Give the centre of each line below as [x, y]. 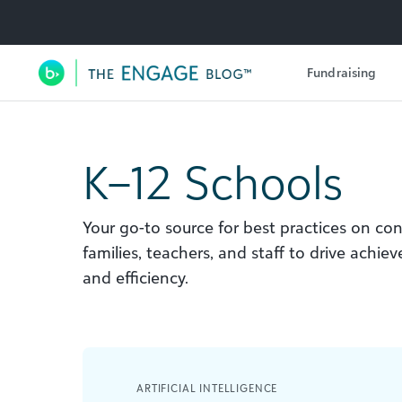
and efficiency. [135, 277]
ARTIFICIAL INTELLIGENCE [207, 388]
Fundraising [342, 72]
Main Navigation [160, 92]
